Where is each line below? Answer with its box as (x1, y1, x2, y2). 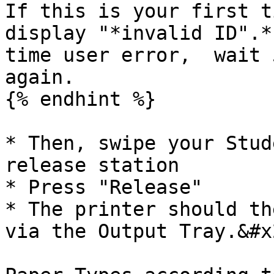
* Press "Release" (5, 176, 202, 198)
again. (5, 66, 75, 88)
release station (5, 154, 179, 176)
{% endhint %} (5, 88, 156, 110)
